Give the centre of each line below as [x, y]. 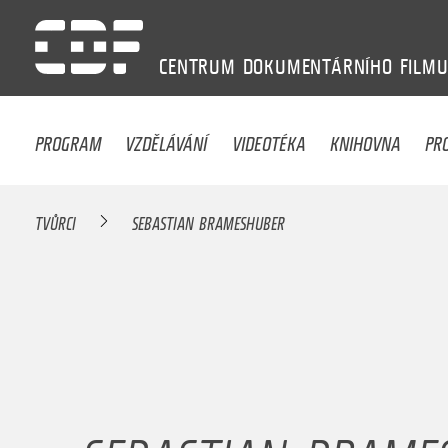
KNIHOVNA [366, 138]
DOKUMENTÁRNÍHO [317, 66]
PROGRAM [68, 138]
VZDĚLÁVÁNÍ [166, 138]
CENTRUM [197, 66]
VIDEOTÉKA [268, 138]
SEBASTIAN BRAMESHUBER [209, 220]
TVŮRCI [56, 220]
